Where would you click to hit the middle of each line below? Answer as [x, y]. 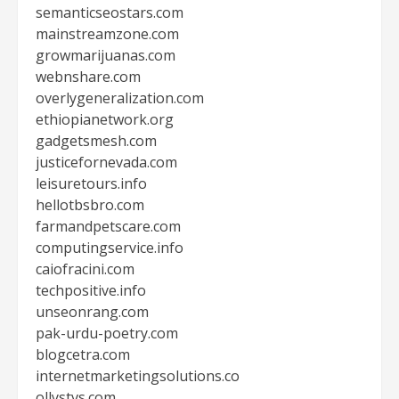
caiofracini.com [85, 269]
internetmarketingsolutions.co [138, 376]
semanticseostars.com [110, 12]
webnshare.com [88, 77]
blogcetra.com [83, 354]
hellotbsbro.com [90, 205]
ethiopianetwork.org [105, 119]
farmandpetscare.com [108, 226]
